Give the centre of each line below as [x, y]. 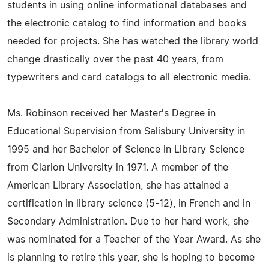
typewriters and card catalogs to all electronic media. [129, 77]
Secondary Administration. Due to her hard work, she [128, 221]
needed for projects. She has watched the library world [133, 41]
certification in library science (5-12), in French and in [129, 203]
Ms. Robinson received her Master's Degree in [111, 113]
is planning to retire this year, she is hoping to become [131, 257]
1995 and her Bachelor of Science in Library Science [126, 149]
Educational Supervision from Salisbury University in [126, 131]
